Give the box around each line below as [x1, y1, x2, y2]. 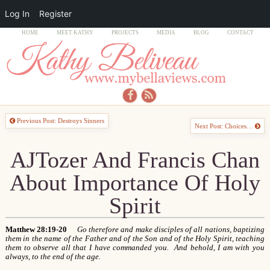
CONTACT [227, 30, 254, 36]
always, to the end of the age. [5, 253, 101, 262]
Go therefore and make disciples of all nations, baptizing [77, 225, 265, 234]
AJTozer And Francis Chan [10, 146, 260, 172]
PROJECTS [111, 30, 139, 36]
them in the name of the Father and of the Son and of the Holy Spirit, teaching [5, 234, 265, 243]
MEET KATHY [57, 30, 94, 36]
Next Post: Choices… [195, 122, 256, 130]
